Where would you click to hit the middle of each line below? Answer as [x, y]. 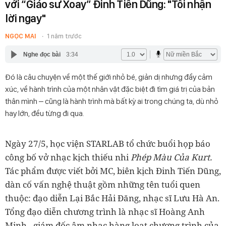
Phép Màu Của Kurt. [171, 157]
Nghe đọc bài [42, 54]
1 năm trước [64, 36]
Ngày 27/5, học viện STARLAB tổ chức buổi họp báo [108, 144]
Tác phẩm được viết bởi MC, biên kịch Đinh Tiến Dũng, [113, 171]
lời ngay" [26, 18]
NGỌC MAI [20, 36]
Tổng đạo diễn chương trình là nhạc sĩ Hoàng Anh [105, 212]
